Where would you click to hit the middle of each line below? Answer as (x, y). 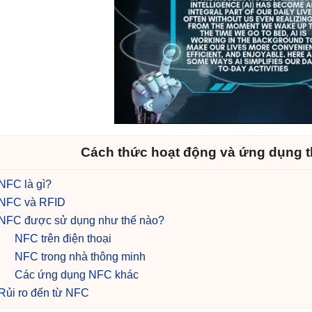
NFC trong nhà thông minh (80, 257)
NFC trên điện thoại (63, 239)
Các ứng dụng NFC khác (77, 275)
